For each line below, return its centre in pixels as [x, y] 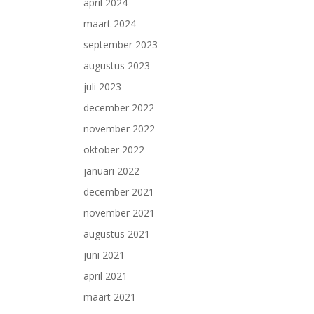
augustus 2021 [117, 234]
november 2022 [120, 129]
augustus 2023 [117, 66]
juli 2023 [103, 87]
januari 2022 [112, 171]
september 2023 [121, 45]
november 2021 [120, 213]
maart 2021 [110, 297]
